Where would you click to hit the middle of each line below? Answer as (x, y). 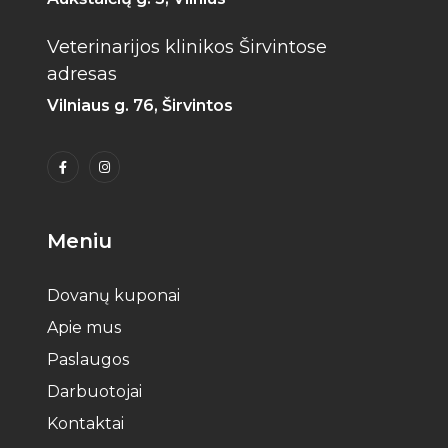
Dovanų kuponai (114, 295)
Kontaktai (86, 423)
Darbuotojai (95, 391)
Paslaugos (88, 359)
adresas (82, 74)
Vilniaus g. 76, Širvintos (140, 106)
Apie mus (84, 327)
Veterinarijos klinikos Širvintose (187, 47)
